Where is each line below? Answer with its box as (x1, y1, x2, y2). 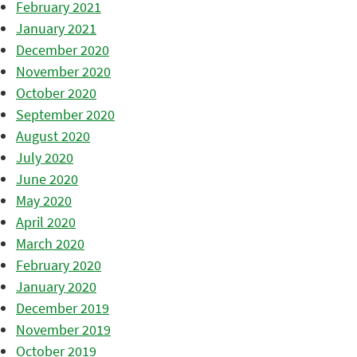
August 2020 (16, 127, 90, 146)
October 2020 (16, 84, 96, 103)
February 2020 (16, 256, 101, 275)
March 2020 (16, 234, 84, 253)
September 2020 (16, 105, 115, 124)
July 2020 (16, 148, 73, 167)
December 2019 (16, 299, 109, 318)
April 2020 (16, 213, 76, 232)
